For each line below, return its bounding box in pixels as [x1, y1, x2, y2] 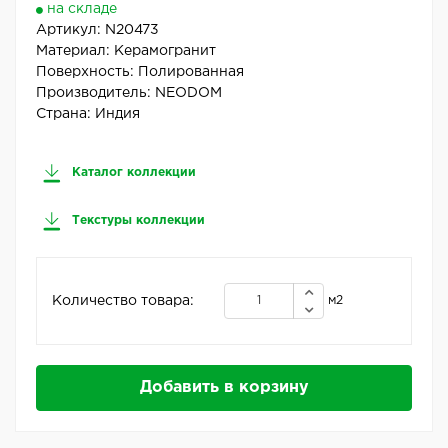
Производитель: [36, 87, 155, 100]
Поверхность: [36, 66, 138, 79]
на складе [47, 3, 117, 16]
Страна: [36, 108, 95, 121]
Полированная [138, 66, 244, 79]
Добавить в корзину [139, 380, 309, 396]
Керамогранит [114, 45, 216, 58]
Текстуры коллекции [68, 215, 205, 227]
